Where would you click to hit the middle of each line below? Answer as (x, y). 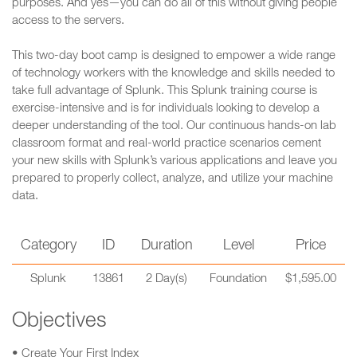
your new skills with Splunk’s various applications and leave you (175, 161)
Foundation (238, 279)
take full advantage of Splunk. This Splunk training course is (165, 91)
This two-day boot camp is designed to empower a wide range (174, 56)
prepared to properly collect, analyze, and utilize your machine (173, 179)
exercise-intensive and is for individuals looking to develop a (166, 109)
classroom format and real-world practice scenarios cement (167, 144)
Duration (167, 246)
